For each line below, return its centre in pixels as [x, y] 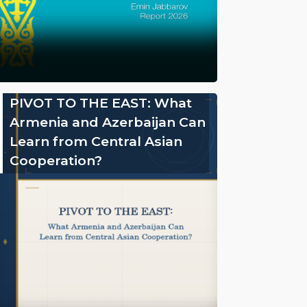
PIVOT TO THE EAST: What [100, 103]
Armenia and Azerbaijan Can [107, 122]
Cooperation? [56, 160]
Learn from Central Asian [96, 141]
